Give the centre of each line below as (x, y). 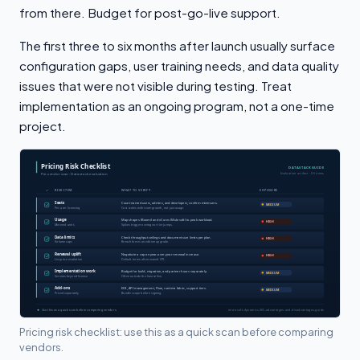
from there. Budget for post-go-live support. (150, 12)
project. (43, 125)
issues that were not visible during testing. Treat (155, 85)
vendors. (41, 347)
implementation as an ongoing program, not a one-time (177, 105)
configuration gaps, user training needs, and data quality (179, 65)
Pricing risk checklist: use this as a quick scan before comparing (176, 331)
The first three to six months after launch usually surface (177, 45)
